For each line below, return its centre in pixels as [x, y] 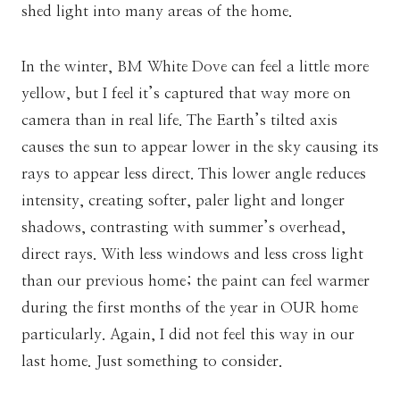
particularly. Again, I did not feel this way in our [188, 334]
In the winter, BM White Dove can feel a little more [195, 66]
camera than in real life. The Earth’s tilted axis [179, 120]
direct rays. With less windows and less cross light [192, 254]
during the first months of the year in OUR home [190, 307]
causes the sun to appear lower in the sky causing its [200, 146]
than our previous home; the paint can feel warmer [196, 280]
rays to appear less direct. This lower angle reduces [194, 173]
